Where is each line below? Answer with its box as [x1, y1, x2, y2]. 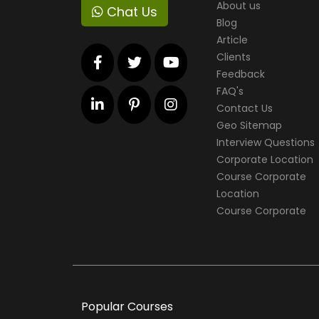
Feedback [216, 67, 265, 81]
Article [216, 33, 248, 47]
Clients [216, 50, 251, 64]
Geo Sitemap [216, 118, 282, 132]
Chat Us [103, 3, 157, 21]
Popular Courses [81, 298, 173, 315]
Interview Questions [216, 135, 315, 150]
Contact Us [216, 101, 273, 115]
